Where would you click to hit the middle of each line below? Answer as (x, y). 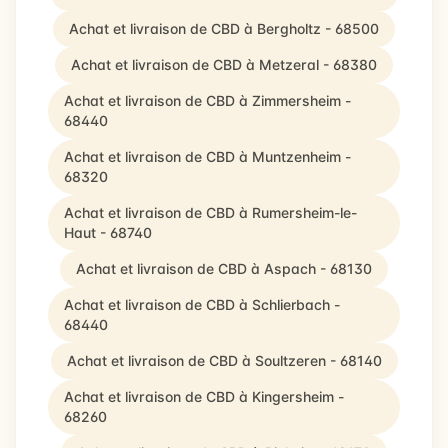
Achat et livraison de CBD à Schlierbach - (202, 304)
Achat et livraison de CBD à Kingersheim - (204, 396)
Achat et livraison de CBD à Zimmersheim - (207, 100)
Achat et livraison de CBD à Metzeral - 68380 (224, 64)
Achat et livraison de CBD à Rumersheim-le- (210, 212)
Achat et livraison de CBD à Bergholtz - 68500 (224, 28)
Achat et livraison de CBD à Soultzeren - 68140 (224, 360)
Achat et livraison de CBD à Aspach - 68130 (224, 268)
